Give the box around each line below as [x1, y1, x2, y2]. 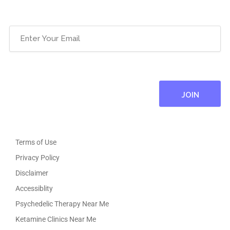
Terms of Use [15, 138, 56, 146]
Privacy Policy [15, 153, 60, 162]
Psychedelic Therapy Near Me [15, 199, 109, 208]
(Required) [28, 28, 62, 37]
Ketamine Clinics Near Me [15, 215, 96, 223]
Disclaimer [15, 168, 48, 177]
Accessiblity [15, 184, 53, 193]
